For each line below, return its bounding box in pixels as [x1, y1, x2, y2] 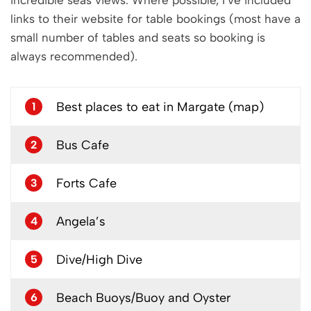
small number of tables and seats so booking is [10, 31, 265, 45]
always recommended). [10, 49, 137, 64]
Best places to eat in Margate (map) [56, 99, 264, 115]
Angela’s [56, 213, 106, 229]
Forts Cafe [56, 175, 117, 191]
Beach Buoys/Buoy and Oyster [56, 289, 230, 305]
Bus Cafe [56, 137, 109, 153]
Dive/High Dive [56, 251, 142, 267]
